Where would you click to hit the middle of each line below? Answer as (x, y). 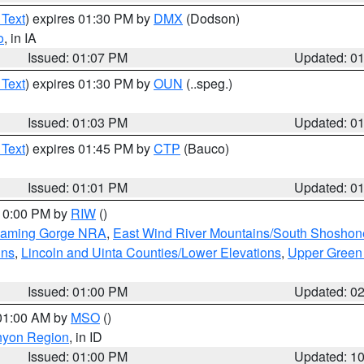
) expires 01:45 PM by (89, 148)
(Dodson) (211, 18)
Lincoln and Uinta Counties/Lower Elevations (151, 252)
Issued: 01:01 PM (78, 187)
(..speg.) (208, 83)
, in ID (86, 337)
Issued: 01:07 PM (78, 57)
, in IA (20, 38)
